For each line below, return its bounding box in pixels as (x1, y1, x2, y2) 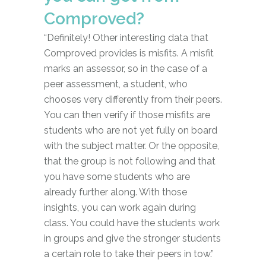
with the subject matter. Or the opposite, (44, 140, 219, 151)
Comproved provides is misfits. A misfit (44, 47, 214, 59)
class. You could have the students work (44, 217, 220, 229)
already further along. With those (44, 186, 187, 198)
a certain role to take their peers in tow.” (44, 248, 214, 259)
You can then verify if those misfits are (44, 109, 210, 121)
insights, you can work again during (44, 201, 196, 213)
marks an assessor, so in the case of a (44, 62, 207, 74)
